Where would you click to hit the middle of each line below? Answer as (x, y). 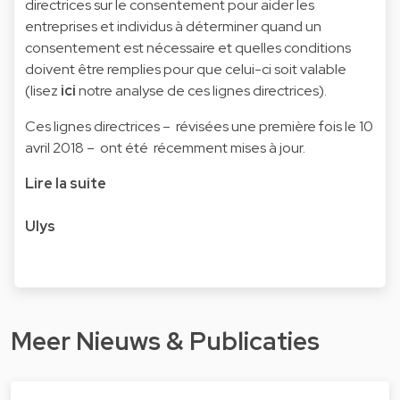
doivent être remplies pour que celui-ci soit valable (186, 69)
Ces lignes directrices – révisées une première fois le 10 (199, 126)
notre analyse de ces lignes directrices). (201, 90)
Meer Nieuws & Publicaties (165, 341)
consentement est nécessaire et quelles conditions (188, 47)
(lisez (42, 90)
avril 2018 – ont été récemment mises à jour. (165, 147)
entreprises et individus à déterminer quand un (173, 26)
